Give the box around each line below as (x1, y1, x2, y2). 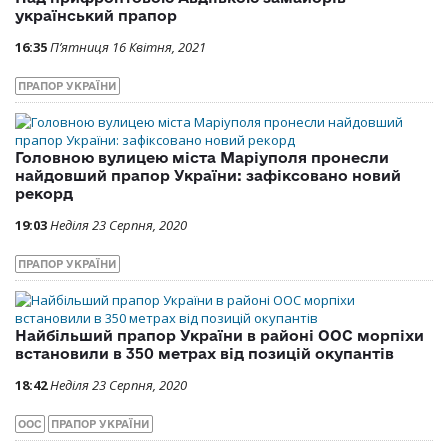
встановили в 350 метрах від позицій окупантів (15, 345, 394, 363)
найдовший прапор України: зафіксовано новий (15, 167, 401, 185)
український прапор (15, 7, 177, 25)
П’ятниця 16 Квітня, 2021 (50, 38, 206, 57)
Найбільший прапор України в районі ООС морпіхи (15, 327, 424, 345)
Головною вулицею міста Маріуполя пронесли (15, 149, 389, 167)
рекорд (15, 185, 73, 203)
